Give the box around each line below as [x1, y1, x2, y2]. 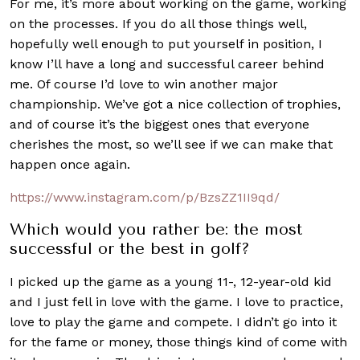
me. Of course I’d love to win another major [10, 76, 278, 92]
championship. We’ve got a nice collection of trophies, [10, 96, 341, 112]
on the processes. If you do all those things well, [10, 15, 307, 31]
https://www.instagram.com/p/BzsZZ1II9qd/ [10, 189, 280, 205]
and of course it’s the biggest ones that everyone [10, 116, 309, 132]
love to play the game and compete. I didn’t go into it [10, 313, 337, 329]
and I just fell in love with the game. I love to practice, [10, 293, 343, 309]
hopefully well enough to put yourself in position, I [10, 35, 322, 51]
